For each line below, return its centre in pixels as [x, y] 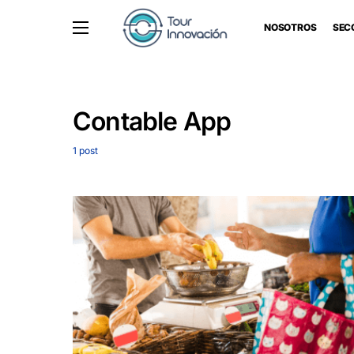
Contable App [152, 121]
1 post [85, 151]
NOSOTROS [290, 27]
